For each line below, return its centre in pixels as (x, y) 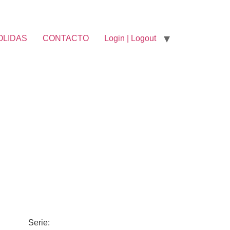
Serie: (40, 223)
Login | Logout (130, 38)
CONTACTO (66, 38)
